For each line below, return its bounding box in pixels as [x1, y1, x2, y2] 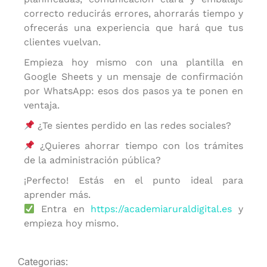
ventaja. [24, 100, 60, 111]
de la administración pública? [24, 154, 161, 166]
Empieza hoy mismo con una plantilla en [24, 57, 243, 68]
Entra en [35, 203, 91, 215]
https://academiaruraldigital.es [91, 203, 232, 215]
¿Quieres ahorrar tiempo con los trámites [35, 140, 243, 151]
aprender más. [24, 189, 91, 200]
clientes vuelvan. [24, 36, 101, 48]
